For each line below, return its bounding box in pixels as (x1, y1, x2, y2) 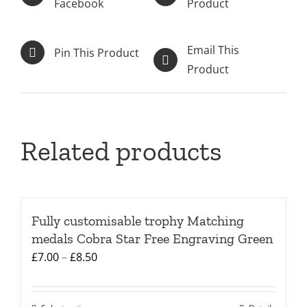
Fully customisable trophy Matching (32, 212, 244, 230)
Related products (21, 134, 222, 168)
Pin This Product (54, 45, 139, 60)
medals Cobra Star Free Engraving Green (32, 230, 273, 247)
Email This (187, 42, 239, 58)
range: (97, 268, 130, 284)
